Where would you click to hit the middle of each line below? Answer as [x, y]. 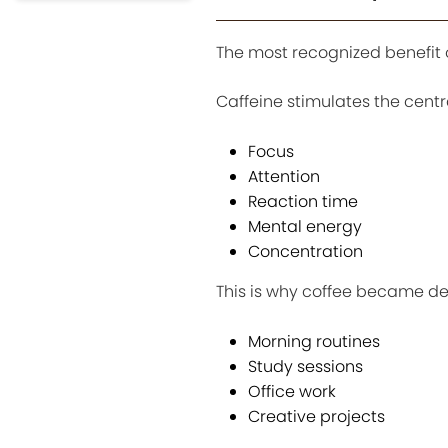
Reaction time [302, 202]
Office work [291, 392]
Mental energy [304, 227]
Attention [283, 177]
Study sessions [305, 367]
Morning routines [313, 342]
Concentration [305, 252]
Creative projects [316, 417]
